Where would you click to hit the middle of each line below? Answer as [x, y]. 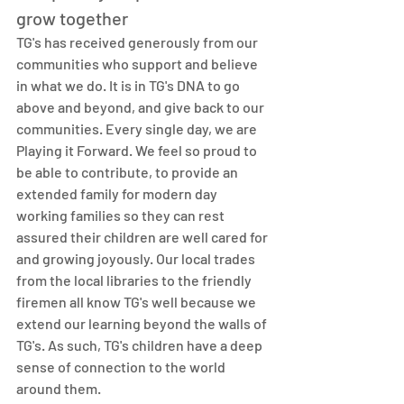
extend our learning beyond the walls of [143, 324]
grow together [72, 18]
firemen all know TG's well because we [138, 302]
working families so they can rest [122, 216]
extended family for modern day [118, 194]
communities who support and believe [138, 64]
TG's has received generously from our [138, 42]
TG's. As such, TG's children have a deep [141, 345]
